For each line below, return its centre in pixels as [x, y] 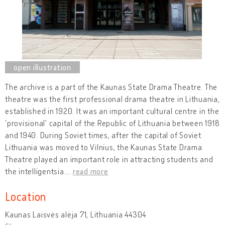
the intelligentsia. [36, 171]
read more [90, 171]
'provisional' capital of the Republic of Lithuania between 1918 [113, 123]
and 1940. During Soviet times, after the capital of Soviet [103, 135]
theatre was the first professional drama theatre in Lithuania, [113, 99]
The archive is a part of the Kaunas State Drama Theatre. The [111, 87]
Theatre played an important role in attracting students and [109, 159]
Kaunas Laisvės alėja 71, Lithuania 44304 [76, 214]
